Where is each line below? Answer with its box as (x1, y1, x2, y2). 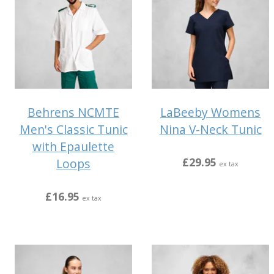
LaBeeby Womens (160, 104, 261, 121)
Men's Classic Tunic (19, 121, 128, 138)
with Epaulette (32, 138, 114, 155)
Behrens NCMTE (28, 104, 119, 121)
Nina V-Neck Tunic (159, 121, 262, 138)
